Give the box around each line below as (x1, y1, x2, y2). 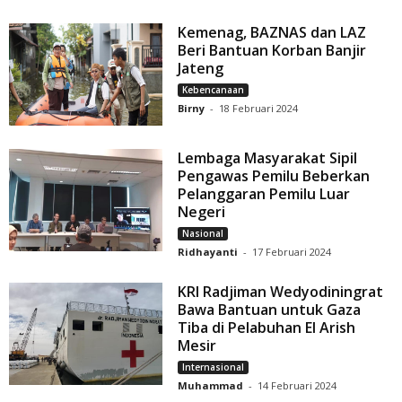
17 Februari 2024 (252, 245, 332, 259)
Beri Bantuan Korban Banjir (178, 40, 367, 61)
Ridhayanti (178, 245, 239, 259)
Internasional (182, 361, 245, 374)
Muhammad (178, 379, 244, 393)
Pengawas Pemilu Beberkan (178, 166, 371, 187)
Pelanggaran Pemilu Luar (178, 184, 351, 205)
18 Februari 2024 (219, 101, 299, 116)
